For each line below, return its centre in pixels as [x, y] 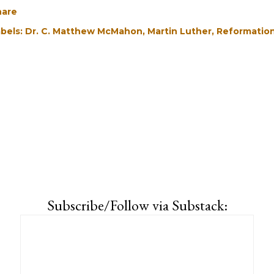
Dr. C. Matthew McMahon [84, 31]
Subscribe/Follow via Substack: [137, 205]
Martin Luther [180, 31]
